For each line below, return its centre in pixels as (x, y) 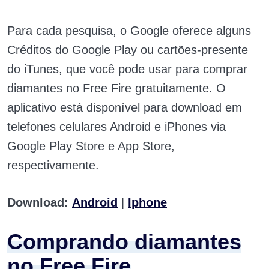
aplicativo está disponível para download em (125, 108)
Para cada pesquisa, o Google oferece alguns (129, 31)
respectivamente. (53, 165)
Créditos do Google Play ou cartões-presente (128, 50)
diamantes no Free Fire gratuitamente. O (116, 89)
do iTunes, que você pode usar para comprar (127, 69)
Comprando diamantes (124, 242)
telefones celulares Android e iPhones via (116, 127)
